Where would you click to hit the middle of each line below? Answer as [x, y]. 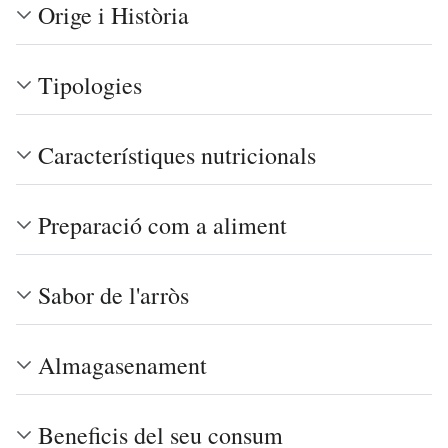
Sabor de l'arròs [113, 294]
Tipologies [90, 84]
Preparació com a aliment [162, 224]
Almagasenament [122, 364]
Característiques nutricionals [177, 154]
